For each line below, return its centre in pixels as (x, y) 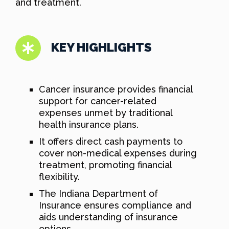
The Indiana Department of (98, 193)
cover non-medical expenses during (118, 153)
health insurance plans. (89, 124)
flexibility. (59, 176)
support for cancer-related (98, 101)
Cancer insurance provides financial (116, 89)
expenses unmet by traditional (106, 112)
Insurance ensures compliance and (115, 205)
